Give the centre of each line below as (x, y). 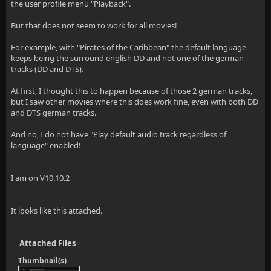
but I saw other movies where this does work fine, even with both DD (135, 102)
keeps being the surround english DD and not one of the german (127, 58)
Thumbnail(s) (42, 260)
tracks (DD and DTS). (47, 69)
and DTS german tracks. (54, 113)
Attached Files (47, 243)
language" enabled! (46, 145)
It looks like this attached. (57, 211)
